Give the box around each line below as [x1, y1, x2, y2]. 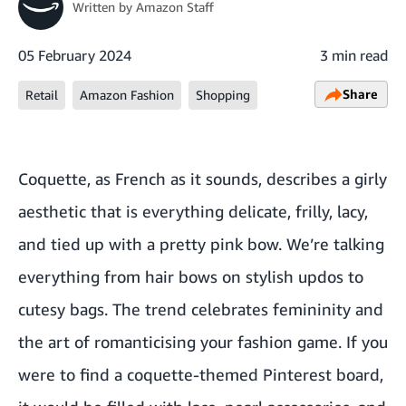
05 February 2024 [18, 46, 131, 64]
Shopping [196, 87, 250, 102]
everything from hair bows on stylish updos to [18, 266, 363, 286]
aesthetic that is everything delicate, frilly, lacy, [18, 201, 368, 221]
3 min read [320, 46, 388, 64]
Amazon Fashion [80, 87, 174, 102]
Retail [25, 87, 58, 102]
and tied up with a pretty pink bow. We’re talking [18, 234, 384, 254]
